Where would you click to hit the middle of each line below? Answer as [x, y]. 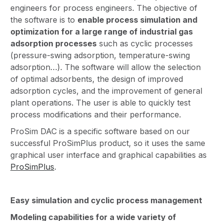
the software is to [44, 19]
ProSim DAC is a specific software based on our [100, 131]
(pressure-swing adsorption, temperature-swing [100, 55]
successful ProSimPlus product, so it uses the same [108, 143]
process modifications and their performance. [96, 114]
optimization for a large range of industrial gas [102, 31]
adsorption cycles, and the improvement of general [106, 91]
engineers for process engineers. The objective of [104, 8]
